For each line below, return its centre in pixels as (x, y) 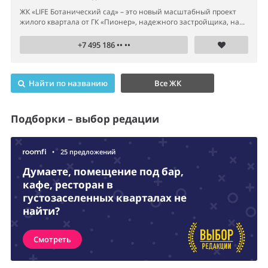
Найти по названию (66, 83)
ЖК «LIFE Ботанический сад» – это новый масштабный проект (128, 12)
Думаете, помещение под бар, (103, 172)
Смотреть (52, 240)
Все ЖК (167, 83)
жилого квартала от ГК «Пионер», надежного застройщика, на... (132, 22)
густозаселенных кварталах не (105, 198)
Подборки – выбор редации (85, 119)
